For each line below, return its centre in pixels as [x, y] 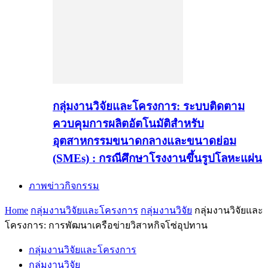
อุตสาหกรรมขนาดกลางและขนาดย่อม [144, 141]
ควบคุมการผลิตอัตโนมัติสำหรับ [128, 123]
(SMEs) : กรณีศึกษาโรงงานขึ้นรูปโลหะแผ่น [157, 158]
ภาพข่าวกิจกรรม [64, 185]
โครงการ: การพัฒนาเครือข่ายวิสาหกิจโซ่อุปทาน [106, 225]
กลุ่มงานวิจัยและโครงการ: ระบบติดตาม [149, 106]
